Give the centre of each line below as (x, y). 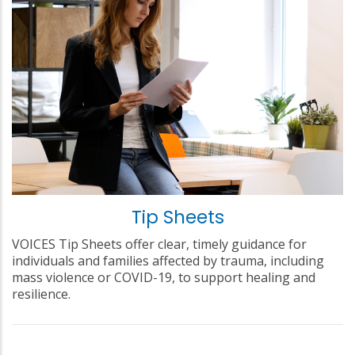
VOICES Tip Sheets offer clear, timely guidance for (159, 244)
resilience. (41, 294)
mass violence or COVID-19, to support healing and (164, 277)
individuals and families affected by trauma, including (168, 260)
